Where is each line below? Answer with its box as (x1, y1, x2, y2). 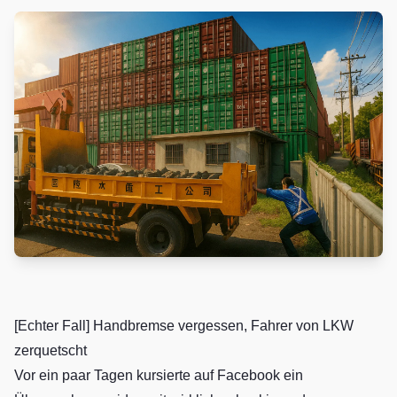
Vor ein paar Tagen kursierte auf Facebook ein (14, 368, 303, 384)
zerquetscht (14, 343, 87, 359)
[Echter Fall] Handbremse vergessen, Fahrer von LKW (14, 318, 354, 334)
